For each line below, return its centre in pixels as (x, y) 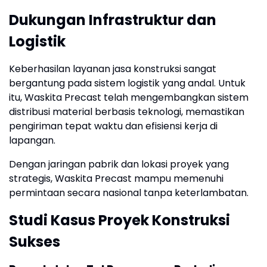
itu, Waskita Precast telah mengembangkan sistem (129, 98)
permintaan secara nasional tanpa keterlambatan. (129, 193)
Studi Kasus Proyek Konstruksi (119, 221)
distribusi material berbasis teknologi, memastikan (127, 112)
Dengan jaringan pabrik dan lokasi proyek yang (119, 164)
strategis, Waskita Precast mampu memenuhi (116, 179)
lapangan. (32, 141)
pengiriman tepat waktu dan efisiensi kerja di (113, 126)
